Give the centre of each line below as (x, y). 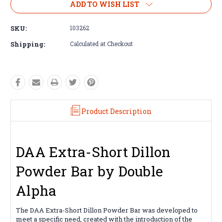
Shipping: (28, 44)
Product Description (116, 111)
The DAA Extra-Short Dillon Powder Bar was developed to (107, 210)
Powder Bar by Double (89, 171)
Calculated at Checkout (101, 43)
